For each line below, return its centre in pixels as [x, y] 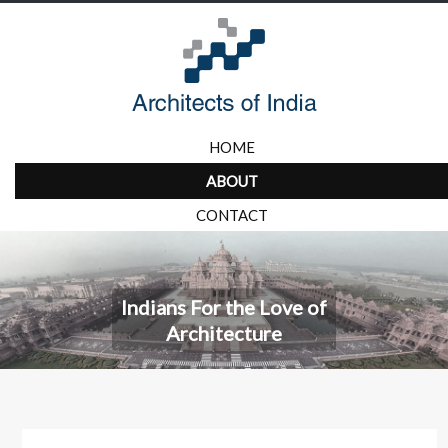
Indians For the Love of [224, 306]
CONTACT [231, 215]
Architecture [224, 332]
